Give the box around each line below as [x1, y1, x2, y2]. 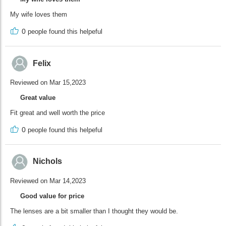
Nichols [33, 157, 62, 166]
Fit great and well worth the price [10, 109, 105, 117]
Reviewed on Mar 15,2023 [10, 79, 86, 87]
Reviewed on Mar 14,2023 [10, 177, 86, 185]
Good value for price [20, 192, 84, 200]
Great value [20, 94, 55, 102]
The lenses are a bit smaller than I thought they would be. [10, 207, 178, 215]
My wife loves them [10, 11, 67, 19]
